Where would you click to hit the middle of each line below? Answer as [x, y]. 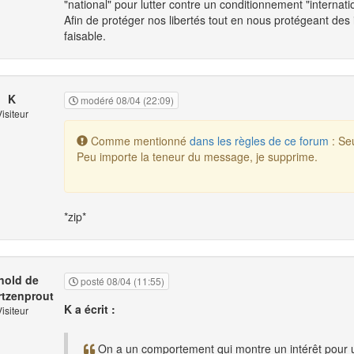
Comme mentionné [139, 141]
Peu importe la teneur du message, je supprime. [197, 157]
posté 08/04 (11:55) [121, 281]
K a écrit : [90, 309]
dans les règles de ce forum [259, 141]
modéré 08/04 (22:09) [126, 100]
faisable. [85, 36]
